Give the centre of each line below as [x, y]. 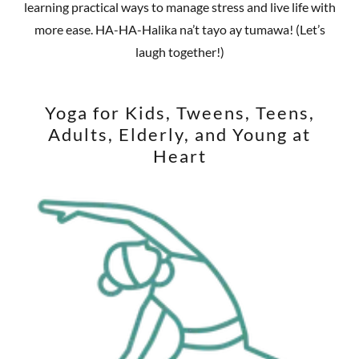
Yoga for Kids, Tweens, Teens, [179, 113]
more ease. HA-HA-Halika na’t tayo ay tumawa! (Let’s [179, 30]
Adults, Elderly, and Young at [179, 135]
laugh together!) [179, 52]
